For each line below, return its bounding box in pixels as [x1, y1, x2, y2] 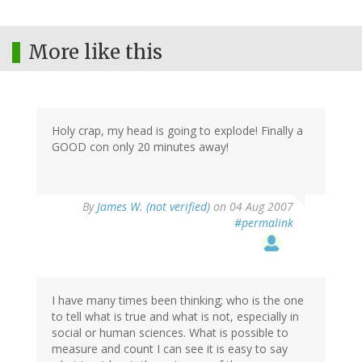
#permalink [234, 215, 293, 231]
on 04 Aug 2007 [210, 199, 293, 215]
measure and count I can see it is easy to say [52, 341, 288, 357]
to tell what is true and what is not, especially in [52, 309, 299, 325]
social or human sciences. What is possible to [52, 325, 288, 341]
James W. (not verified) [97, 199, 210, 215]
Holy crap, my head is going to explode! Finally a [52, 123, 303, 139]
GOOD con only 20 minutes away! [52, 139, 229, 155]
